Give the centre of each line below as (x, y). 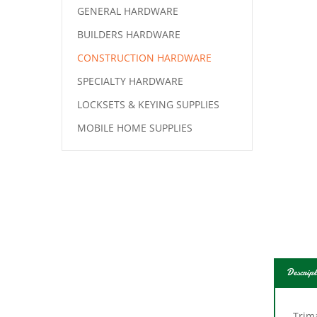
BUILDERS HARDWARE (129, 34)
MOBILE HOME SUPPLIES (135, 128)
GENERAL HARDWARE (128, 11)
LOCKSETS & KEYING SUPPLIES (148, 104)
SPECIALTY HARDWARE (130, 81)
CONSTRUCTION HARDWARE (144, 58)
